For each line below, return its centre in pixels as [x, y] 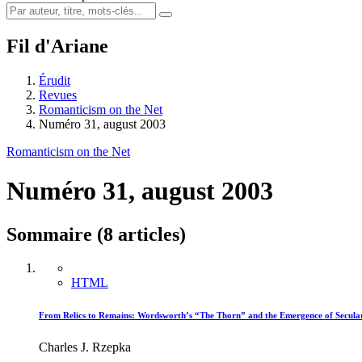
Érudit [55, 80]
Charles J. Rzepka [85, 347]
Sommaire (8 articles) [96, 234]
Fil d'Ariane [57, 46]
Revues [58, 95]
